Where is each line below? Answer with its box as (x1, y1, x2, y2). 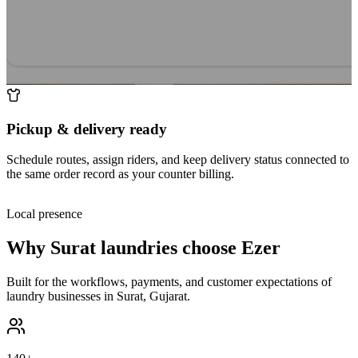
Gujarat (149, 289, 187, 304)
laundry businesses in (6, 289, 117, 304)
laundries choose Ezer (96, 237, 280, 259)
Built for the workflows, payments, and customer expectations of (6, 275, 332, 289)
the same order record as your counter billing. (6, 167, 234, 181)
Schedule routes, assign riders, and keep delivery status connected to (6, 153, 349, 167)
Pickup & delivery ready (6, 120, 167, 137)
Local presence (6, 207, 82, 221)
